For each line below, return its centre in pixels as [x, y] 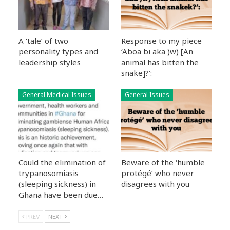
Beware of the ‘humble [163, 162]
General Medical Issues [57, 94]
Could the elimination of [62, 162]
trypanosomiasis [49, 173]
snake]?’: [137, 73]
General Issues [147, 94]
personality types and [58, 51]
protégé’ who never [158, 173]
